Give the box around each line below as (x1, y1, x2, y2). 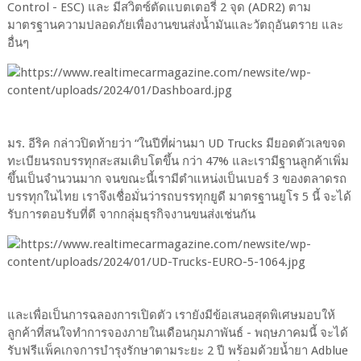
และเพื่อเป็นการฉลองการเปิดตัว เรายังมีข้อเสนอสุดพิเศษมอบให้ (6, 308, 335, 323)
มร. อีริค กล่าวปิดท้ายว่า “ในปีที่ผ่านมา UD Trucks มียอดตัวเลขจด (6, 136, 346, 151)
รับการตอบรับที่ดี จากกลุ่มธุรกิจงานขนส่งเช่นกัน (6, 207, 255, 222)
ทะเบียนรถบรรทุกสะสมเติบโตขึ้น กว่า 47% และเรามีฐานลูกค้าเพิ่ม (6, 154, 349, 169)
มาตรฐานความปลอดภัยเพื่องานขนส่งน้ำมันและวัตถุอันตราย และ (6, 18, 343, 33)
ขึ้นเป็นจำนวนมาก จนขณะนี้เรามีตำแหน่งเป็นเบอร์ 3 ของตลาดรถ (6, 172, 346, 187)
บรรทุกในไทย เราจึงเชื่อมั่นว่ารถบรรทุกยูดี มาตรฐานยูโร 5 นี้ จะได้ (6, 189, 351, 205)
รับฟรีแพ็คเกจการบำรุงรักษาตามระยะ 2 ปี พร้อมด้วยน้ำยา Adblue (6, 343, 348, 359)
